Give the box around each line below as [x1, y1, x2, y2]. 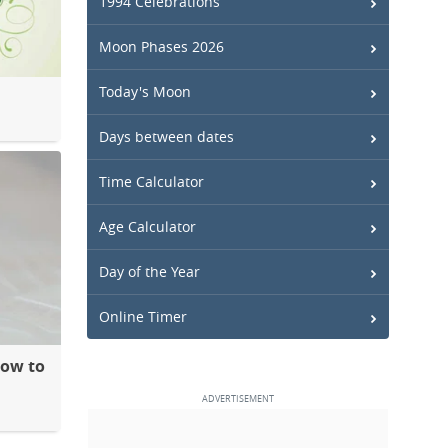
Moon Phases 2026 [99, 37, 224, 56]
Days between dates [99, 127, 234, 146]
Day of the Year [99, 262, 200, 281]
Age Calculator [99, 217, 196, 236]
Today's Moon [99, 82, 191, 101]
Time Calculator [99, 172, 204, 191]
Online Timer [99, 307, 187, 326]
